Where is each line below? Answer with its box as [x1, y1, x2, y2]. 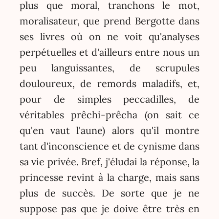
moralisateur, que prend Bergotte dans [19, 14, 200, 27]
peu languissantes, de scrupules [19, 61, 200, 74]
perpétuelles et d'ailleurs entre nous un [19, 45, 200, 58]
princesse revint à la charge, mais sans [19, 171, 200, 183]
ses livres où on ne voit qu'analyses [19, 30, 200, 43]
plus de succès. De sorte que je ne [19, 186, 200, 199]
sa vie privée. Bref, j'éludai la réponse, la [19, 155, 200, 168]
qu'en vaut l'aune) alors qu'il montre [19, 124, 200, 136]
